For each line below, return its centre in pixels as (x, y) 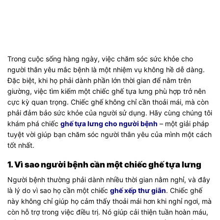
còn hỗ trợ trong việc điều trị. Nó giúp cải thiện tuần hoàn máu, (108, 212)
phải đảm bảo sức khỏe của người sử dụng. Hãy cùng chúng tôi (110, 113)
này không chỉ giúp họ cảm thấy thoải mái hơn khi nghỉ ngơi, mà (110, 201)
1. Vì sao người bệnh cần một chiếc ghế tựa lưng (104, 165)
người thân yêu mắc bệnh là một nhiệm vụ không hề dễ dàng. (106, 69)
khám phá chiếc (34, 124)
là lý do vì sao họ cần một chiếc (58, 190)
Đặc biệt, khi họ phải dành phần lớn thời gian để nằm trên (99, 80)
